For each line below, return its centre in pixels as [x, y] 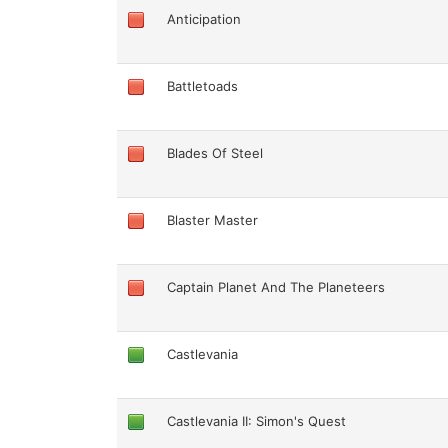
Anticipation [204, 18]
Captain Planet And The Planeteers [276, 286]
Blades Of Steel [215, 152]
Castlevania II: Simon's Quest [257, 420]
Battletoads [203, 85]
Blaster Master [213, 219]
